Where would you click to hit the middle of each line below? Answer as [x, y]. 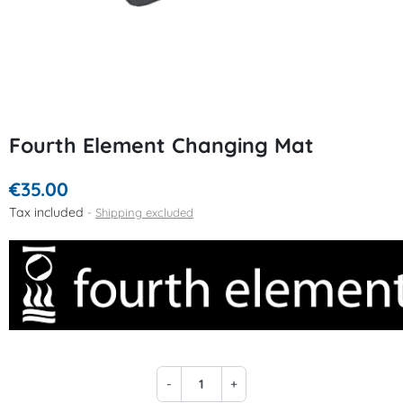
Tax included [48, 212]
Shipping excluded [144, 212]
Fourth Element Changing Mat [161, 145]
